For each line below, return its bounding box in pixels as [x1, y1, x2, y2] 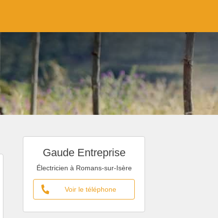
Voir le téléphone [64, 185, 116, 193]
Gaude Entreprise [42, 146, 126, 159]
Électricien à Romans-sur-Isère [36, 164, 132, 172]
